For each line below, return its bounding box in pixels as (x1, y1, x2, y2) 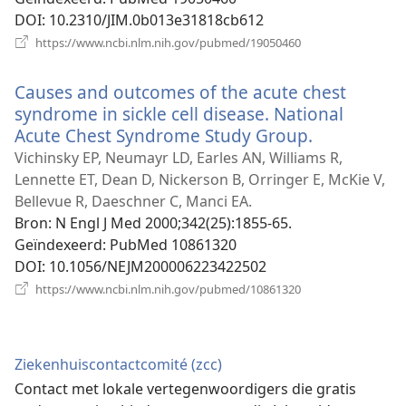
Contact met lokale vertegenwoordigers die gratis (14, 378, 356, 399)
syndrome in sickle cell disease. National (14, 101, 343, 126)
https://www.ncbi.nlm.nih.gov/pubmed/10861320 (33, 280, 301, 297)
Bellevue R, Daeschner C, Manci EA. (14, 190, 252, 211)
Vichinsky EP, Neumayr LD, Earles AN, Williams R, (14, 147, 343, 168)
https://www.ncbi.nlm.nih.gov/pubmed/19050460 (33, 34, 301, 51)
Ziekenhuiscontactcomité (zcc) (14, 353, 222, 374)
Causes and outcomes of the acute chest (14, 79, 346, 104)
